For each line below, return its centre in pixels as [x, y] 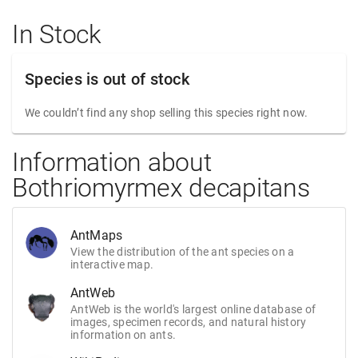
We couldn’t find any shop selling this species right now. [167, 113]
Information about [112, 162]
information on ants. [123, 335]
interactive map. [112, 265]
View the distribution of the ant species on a [183, 252]
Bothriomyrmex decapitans [161, 188]
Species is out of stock [107, 79]
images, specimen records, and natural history [189, 322]
